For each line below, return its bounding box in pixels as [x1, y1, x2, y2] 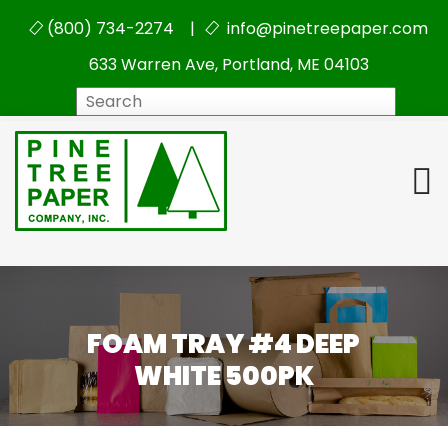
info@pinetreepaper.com [222, 17, 428, 40]
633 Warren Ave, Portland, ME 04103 [89, 53, 369, 76]
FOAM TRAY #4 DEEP [87, 326, 361, 363]
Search [228, 88, 284, 111]
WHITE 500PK [133, 358, 314, 395]
